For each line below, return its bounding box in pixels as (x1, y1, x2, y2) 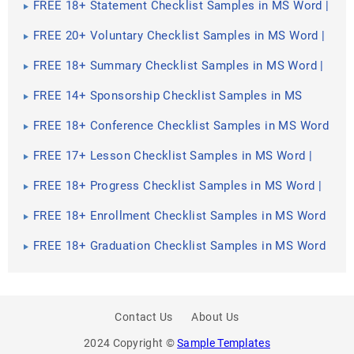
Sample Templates (177, 337, 270, 349)
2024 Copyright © (84, 337, 178, 349)
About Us (191, 311, 239, 323)
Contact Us (115, 311, 173, 323)
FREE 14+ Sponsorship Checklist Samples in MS (33, 88, 303, 103)
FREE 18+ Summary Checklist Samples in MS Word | (33, 58, 324, 73)
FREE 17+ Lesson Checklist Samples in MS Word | (33, 149, 313, 163)
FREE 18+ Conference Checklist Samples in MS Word (33, 119, 330, 133)
